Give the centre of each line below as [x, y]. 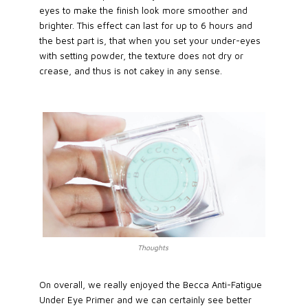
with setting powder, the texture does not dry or [141, 55]
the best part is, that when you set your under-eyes [150, 40]
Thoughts [153, 247]
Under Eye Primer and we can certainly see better [145, 299]
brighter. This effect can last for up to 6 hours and [145, 25]
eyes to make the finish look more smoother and [143, 10]
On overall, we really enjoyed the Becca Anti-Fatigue [150, 284]
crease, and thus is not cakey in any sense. [130, 70]
